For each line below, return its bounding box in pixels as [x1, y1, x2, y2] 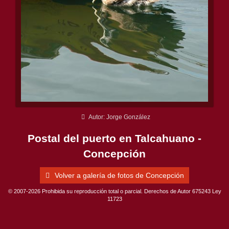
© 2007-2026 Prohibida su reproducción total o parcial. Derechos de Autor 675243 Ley [8, 188, 221, 195]
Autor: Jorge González [87, 113, 150, 121]
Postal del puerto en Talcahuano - [28, 132, 201, 144]
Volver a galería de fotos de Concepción [52, 171, 184, 180]
